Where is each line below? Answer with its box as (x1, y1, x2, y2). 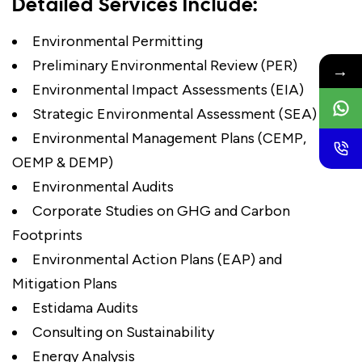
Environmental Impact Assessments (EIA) (32, 80, 304, 99)
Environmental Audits (32, 177, 174, 196)
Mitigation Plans (12, 274, 117, 293)
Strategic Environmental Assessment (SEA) (32, 104, 317, 123)
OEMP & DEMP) (12, 153, 113, 171)
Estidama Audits (32, 298, 138, 317)
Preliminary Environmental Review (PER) (32, 56, 297, 74)
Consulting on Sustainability (32, 322, 214, 341)
